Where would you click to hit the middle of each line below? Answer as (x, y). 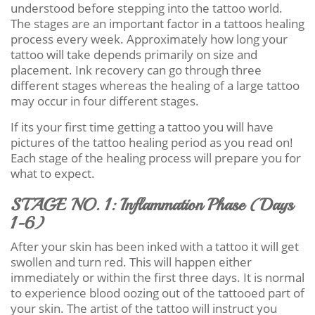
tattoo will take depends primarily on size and (134, 54)
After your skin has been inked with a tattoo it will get (155, 246)
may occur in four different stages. (105, 101)
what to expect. (53, 173)
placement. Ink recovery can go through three (136, 70)
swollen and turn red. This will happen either (131, 262)
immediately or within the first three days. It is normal (157, 277)
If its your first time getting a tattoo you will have (142, 127)
